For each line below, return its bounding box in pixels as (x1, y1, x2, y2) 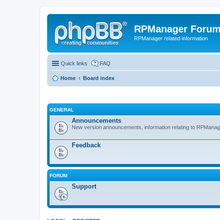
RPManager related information (134, 35, 208, 41)
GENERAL (50, 107, 74, 112)
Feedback (72, 141, 101, 149)
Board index (83, 75, 114, 81)
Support (72, 183, 96, 190)
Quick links (61, 60, 87, 66)
